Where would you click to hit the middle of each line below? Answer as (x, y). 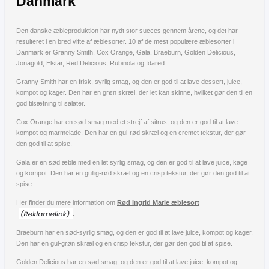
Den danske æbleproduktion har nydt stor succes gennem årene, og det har (127, 30)
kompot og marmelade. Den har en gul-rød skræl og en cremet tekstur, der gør (131, 132)
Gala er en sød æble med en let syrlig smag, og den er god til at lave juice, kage (132, 162)
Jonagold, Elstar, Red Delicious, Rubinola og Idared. (91, 63)
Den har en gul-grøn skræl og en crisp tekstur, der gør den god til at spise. (124, 243)
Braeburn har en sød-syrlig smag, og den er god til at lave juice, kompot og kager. (134, 232)
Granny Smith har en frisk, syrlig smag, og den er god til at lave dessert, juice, (129, 81)
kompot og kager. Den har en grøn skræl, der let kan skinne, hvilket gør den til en (134, 92)
